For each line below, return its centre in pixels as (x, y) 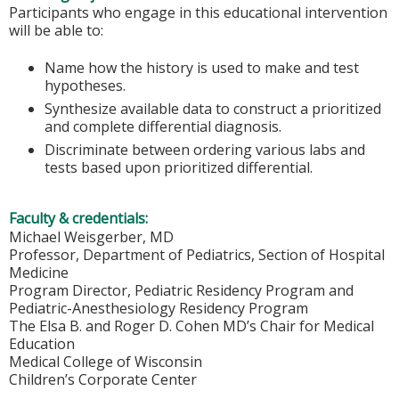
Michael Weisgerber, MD (91, 236)
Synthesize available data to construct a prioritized (213, 109)
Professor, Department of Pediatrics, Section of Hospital (197, 254)
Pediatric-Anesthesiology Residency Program (159, 308)
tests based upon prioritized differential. (179, 168)
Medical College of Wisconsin (106, 361)
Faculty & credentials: (80, 218)
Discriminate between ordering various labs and (205, 150)
